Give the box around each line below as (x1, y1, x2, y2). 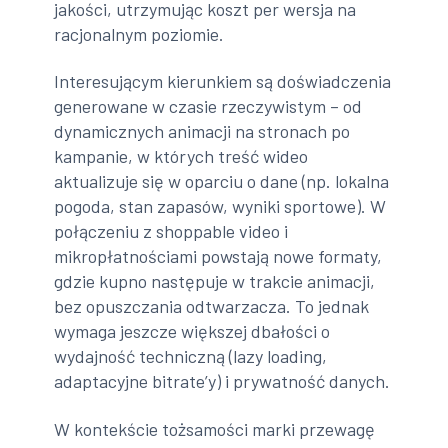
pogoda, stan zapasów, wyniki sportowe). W (54, 195, 387, 218)
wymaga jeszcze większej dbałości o (54, 320, 331, 343)
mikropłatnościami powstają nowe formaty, (54, 245, 383, 268)
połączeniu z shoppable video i (54, 220, 289, 243)
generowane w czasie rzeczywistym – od (54, 95, 363, 118)
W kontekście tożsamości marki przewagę (54, 417, 376, 440)
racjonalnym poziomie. (54, 22, 225, 45)
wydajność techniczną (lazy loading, (54, 345, 328, 368)
